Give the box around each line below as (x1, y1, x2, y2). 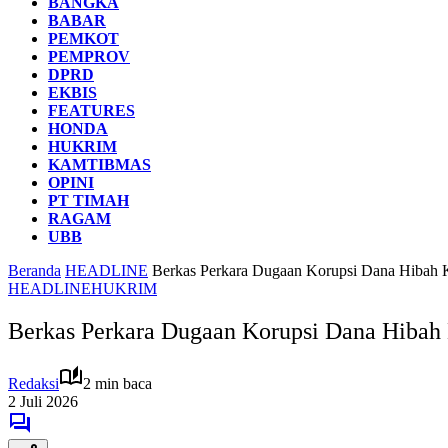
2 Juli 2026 (8, 392, 78, 410)
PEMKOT (48, 30, 119, 47)
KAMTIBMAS (48, 156, 151, 173)
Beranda (8, 262, 61, 279)
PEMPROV (48, 48, 130, 65)
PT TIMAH (48, 192, 129, 209)
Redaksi (8, 374, 59, 392)
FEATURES (48, 102, 135, 119)
